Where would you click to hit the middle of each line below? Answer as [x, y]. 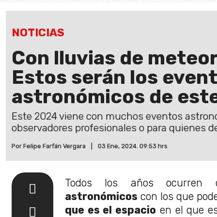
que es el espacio [111, 210]
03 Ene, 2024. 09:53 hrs [133, 146]
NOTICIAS [38, 32]
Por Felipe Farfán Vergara [49, 146]
